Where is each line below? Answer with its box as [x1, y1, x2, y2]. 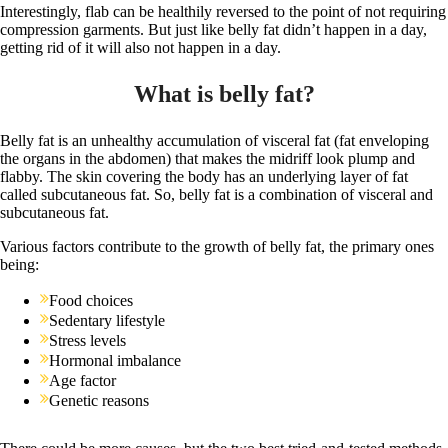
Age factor [49, 372, 117, 390]
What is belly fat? [133, 81, 315, 108]
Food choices [49, 292, 134, 310]
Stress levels [49, 332, 127, 350]
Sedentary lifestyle [49, 312, 166, 330]
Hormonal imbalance [49, 352, 182, 370]
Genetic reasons [49, 392, 150, 410]
